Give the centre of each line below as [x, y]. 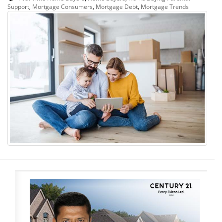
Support [18, 6]
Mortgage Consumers [62, 6]
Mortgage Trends [165, 6]
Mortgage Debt [117, 6]
